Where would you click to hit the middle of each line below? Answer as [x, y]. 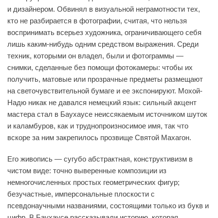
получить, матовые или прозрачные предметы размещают [105, 79]
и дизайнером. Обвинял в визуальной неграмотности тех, [104, 9]
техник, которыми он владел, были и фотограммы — [95, 55]
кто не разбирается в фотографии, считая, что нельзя [97, 20]
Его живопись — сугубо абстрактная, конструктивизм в [100, 159]
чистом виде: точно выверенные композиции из [87, 170]
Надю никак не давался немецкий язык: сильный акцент [102, 102]
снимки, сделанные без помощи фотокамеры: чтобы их [100, 67]
